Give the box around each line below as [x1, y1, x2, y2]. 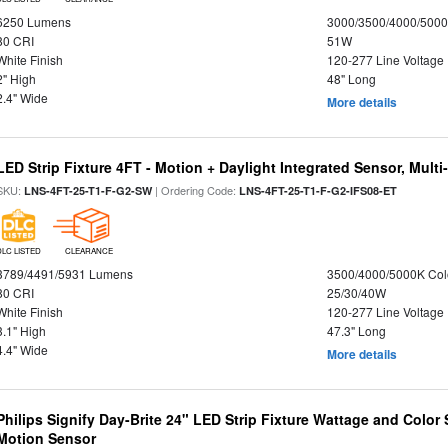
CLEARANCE [64, 245, 113, 256]
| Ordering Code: [152, 182, 240, 198]
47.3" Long [326, 322, 386, 339]
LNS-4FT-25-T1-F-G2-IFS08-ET [239, 183, 398, 198]
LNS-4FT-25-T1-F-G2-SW [24, 183, 153, 198]
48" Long [326, 70, 376, 87]
